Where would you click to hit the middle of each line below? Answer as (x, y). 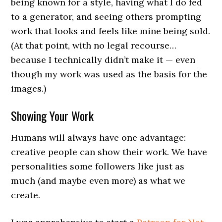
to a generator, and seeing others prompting (106, 17)
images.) (29, 89)
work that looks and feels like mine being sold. (111, 31)
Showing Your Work (53, 116)
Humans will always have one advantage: (99, 138)
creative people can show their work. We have (109, 152)
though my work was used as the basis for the (109, 74)
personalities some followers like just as (98, 166)
